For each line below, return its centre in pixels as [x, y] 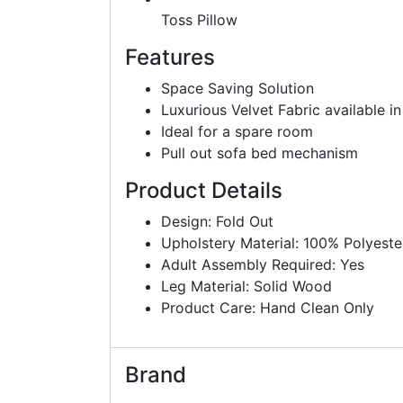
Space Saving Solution [237, 88]
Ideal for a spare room [237, 131]
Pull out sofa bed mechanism [260, 152]
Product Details [204, 190]
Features [170, 57]
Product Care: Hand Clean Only [268, 307]
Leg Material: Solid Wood [246, 286]
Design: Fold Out [217, 221]
